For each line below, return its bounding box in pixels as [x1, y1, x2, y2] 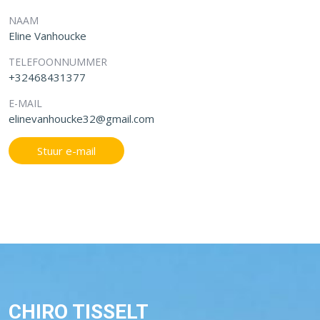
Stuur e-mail [37, 143, 96, 158]
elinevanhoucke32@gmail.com [9, 111, 154, 126]
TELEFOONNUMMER [9, 54, 107, 69]
